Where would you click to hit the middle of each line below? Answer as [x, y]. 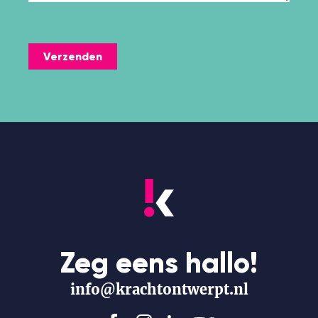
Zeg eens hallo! [159, 263]
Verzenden [72, 56]
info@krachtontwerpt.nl [159, 289]
